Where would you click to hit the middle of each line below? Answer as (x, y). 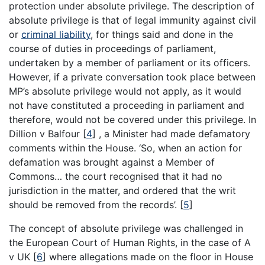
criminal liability (56, 35)
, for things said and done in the (162, 35)
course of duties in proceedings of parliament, (112, 49)
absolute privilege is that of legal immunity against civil (132, 20)
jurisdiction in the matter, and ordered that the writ (122, 191)
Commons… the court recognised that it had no (116, 177)
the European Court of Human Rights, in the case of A (130, 243)
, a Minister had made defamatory (173, 134)
